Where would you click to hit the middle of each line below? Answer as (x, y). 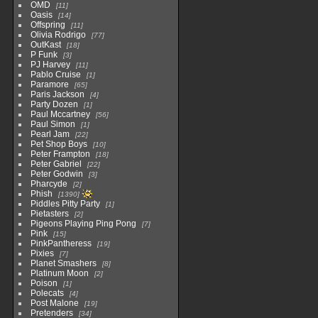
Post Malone (54, 303)
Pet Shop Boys (59, 144)
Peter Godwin (56, 174)
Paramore (49, 85)
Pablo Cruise (56, 75)
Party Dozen (54, 105)
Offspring (48, 25)
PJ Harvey (50, 65)
